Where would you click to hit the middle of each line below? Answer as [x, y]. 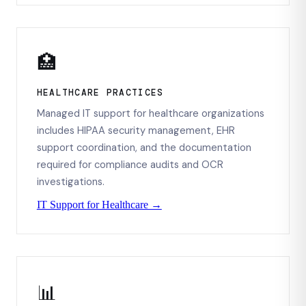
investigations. [70, 181]
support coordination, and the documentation [144, 147]
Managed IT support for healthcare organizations [150, 113]
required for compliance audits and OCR [130, 164]
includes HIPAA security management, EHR [136, 130]
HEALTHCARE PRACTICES [100, 92]
